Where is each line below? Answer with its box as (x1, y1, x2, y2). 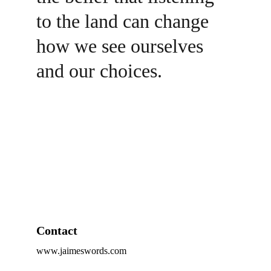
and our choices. (36, 59, 162, 82)
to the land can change (36, 10, 214, 32)
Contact (36, 223, 77, 237)
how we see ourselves (36, 34, 208, 57)
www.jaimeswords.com (36, 245, 126, 256)
